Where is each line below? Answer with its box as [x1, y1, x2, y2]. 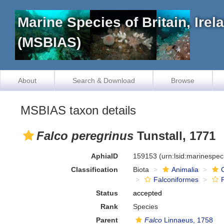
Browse [171, 76, 194, 84]
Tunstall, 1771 [133, 129, 215, 142]
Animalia [171, 165, 199, 173]
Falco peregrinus [36, 129, 133, 142]
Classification [71, 165, 118, 173]
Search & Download [72, 76, 135, 84]
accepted [133, 189, 162, 197]
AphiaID [91, 152, 118, 160]
